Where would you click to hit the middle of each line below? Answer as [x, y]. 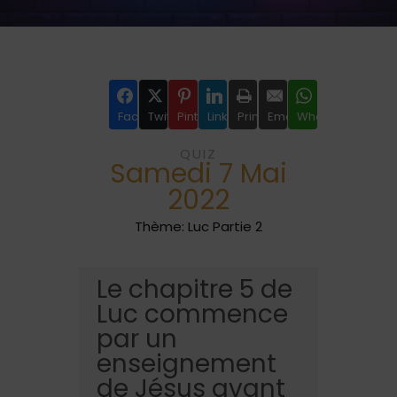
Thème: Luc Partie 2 [198, 226]
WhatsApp [327, 117]
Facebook [147, 117]
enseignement [187, 364]
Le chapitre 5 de [195, 289]
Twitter [167, 117]
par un [137, 339]
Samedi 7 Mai [198, 174]
